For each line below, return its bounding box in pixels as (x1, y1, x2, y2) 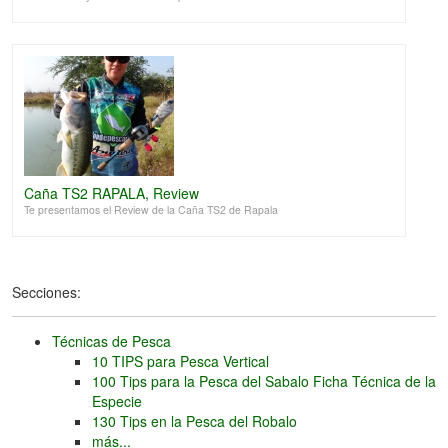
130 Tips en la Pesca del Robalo (92, 411, 297, 431)
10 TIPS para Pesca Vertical (92, 351, 269, 371)
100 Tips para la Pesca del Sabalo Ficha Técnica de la (92, 371, 436, 391)
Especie (92, 391, 142, 411)
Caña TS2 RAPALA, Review (23, 182, 199, 203)
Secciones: (12, 282, 81, 302)
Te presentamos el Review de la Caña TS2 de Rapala (23, 201, 278, 217)
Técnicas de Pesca (52, 331, 171, 351)
